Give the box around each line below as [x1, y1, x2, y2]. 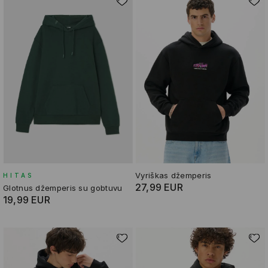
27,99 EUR [135, 181, 183, 193]
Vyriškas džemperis [135, 170, 212, 180]
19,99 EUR [3, 193, 50, 206]
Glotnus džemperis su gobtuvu [3, 182, 123, 193]
